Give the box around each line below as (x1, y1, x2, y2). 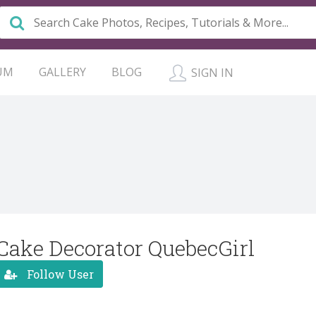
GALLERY (39, 64, 86, 80)
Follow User (24, 266, 94, 281)
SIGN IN (188, 65, 233, 80)
